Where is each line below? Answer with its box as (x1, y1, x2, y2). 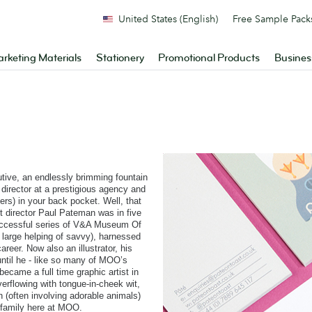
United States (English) (118, 13, 218, 25)
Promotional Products (158, 52, 260, 65)
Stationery (95, 52, 144, 65)
